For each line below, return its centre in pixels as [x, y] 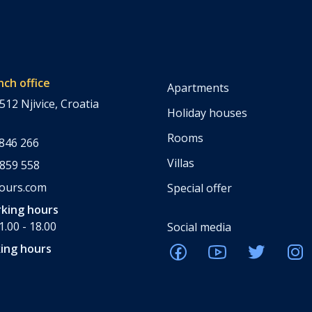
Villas [181, 163]
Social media [199, 227]
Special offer [200, 188]
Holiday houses [207, 112]
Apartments [198, 87]
